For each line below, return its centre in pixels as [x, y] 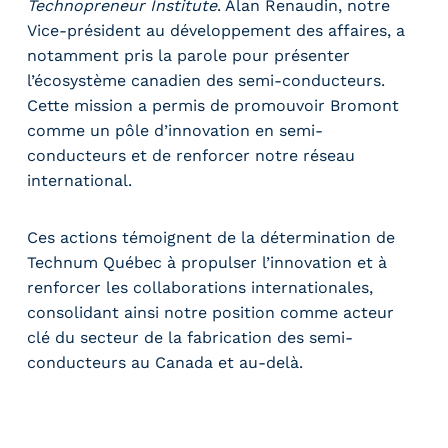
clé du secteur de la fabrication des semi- [190, 337]
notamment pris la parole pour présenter [189, 55]
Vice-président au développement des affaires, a [216, 30]
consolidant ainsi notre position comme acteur [211, 312]
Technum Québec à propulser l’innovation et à [207, 262]
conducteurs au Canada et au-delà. [168, 362]
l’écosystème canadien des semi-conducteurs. [206, 80]
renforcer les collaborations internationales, [200, 287]
